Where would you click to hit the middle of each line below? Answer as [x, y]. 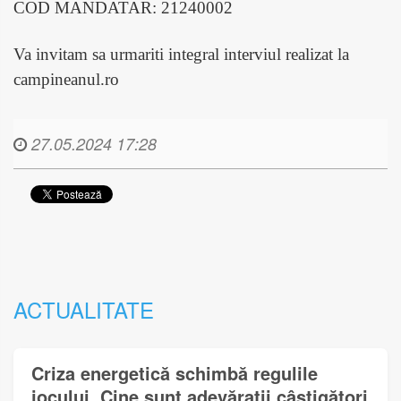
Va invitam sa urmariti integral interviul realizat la [181, 54]
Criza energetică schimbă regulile [175, 372]
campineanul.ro [66, 79]
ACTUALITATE [84, 309]
